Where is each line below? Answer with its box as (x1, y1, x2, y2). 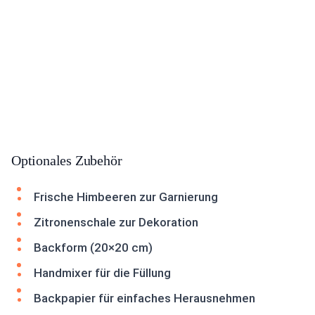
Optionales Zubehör (11, 153, 122, 168)
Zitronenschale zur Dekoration (34, 215, 198, 229)
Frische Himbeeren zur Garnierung (34, 190, 218, 204)
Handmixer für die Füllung (34, 266, 171, 280)
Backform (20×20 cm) (34, 240, 153, 255)
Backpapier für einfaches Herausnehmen (34, 291, 255, 305)
